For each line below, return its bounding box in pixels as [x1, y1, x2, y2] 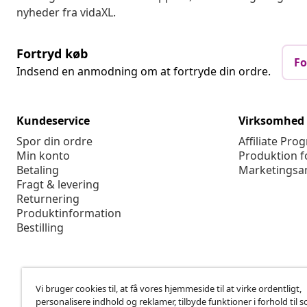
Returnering [16, 32, 79, 47]
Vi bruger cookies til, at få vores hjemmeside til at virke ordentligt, [36, 282, 302, 295]
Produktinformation [16, 46, 121, 61]
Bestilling [16, 60, 64, 75]
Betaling [16, 3, 59, 18]
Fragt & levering [16, 17, 99, 32]
